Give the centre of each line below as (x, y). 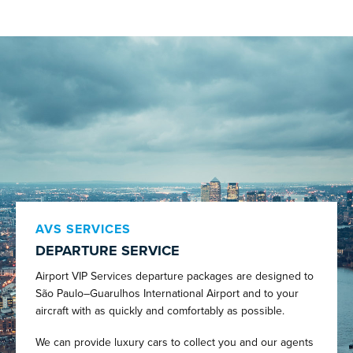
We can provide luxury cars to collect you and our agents (175, 342)
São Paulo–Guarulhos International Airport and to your (167, 294)
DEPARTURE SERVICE (108, 251)
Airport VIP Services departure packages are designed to (175, 276)
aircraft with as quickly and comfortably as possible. (160, 311)
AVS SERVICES (83, 229)
